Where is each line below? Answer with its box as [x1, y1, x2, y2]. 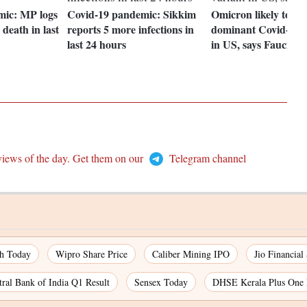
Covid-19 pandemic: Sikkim [67, 6, 197, 23]
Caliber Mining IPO [152, 247, 230, 261]
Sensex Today [134, 275, 188, 289]
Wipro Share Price [56, 247, 127, 261]
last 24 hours [67, 36, 127, 53]
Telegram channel [166, 151, 246, 166]
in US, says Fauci [211, 36, 290, 53]
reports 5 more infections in [67, 21, 195, 38]
